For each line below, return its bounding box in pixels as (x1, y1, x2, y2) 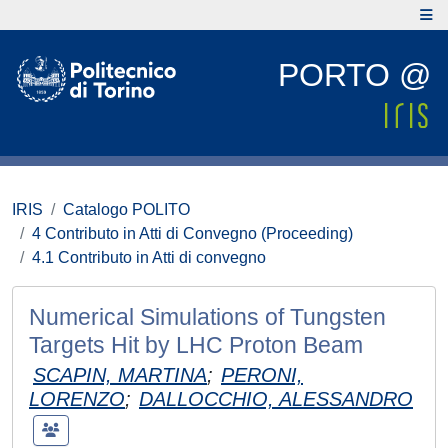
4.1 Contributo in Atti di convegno (32, 249, 266, 266)
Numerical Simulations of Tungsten (29, 304, 386, 330)
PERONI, (221, 364, 303, 386)
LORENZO (29, 388, 125, 410)
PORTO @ (278, 57, 431, 93)
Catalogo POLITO (63, 201, 190, 218)
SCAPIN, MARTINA (33, 364, 207, 386)
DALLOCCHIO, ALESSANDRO (139, 388, 413, 410)
